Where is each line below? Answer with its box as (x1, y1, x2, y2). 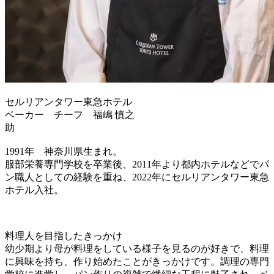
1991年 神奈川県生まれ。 (5, 146, 122, 157)
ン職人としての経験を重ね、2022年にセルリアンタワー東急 (5, 171, 269, 182)
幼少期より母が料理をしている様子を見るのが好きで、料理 (5, 243, 269, 254)
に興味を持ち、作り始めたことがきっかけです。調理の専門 (5, 256, 269, 267)
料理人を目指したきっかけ (5, 230, 122, 241)
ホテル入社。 (5, 184, 64, 195)
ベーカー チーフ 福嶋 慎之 (5, 109, 135, 120)
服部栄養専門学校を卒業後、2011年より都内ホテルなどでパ (5, 158, 269, 169)
